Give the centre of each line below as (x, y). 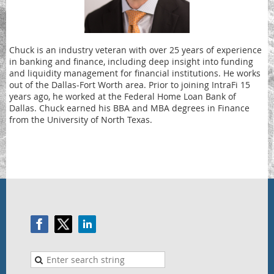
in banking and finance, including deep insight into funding (131, 62)
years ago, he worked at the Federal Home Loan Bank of (123, 97)
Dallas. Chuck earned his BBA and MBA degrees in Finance (129, 108)
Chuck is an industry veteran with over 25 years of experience (135, 50)
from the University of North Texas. (81, 120)
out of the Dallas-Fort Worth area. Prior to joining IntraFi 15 (130, 85)
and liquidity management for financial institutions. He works (135, 73)
